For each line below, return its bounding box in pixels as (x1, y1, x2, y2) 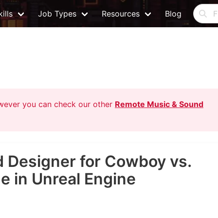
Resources (102, 9, 140, 18)
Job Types (38, 9, 76, 18)
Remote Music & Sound (115, 99, 203, 109)
